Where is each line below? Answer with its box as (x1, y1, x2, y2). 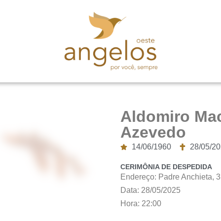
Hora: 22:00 (120, 199, 161, 208)
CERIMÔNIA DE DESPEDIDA (120, 163, 212, 171)
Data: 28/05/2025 (120, 186, 181, 194)
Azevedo (120, 123, 186, 141)
